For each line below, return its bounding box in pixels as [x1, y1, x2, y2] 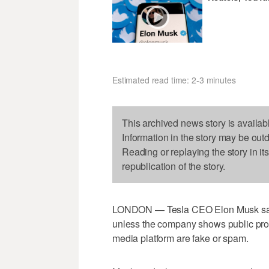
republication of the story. [122, 159, 226, 173]
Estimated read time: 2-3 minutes [112, 73, 236, 86]
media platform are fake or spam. [112, 231, 249, 245]
